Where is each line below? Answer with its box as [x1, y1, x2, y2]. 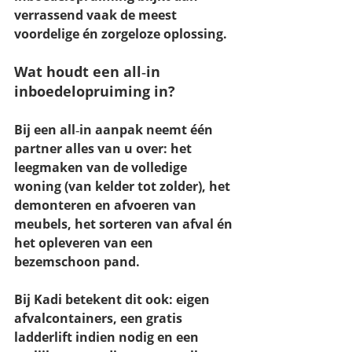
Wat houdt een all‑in [14, 62, 164, 82]
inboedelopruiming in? [14, 82, 175, 101]
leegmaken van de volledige [14, 159, 190, 177]
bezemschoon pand [14, 253, 136, 271]
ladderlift [14, 328, 72, 346]
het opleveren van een [14, 234, 156, 252]
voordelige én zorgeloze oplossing [14, 25, 223, 43]
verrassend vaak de [14, 6, 138, 24]
